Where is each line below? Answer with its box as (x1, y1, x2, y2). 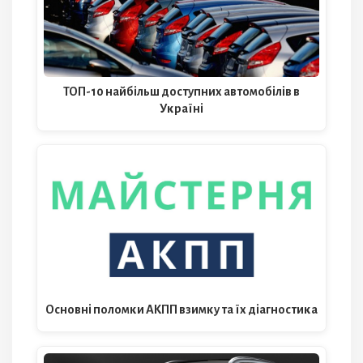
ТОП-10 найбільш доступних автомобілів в (63, 85, 300, 99)
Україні (160, 102, 203, 116)
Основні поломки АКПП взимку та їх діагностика (45, 303, 318, 317)
